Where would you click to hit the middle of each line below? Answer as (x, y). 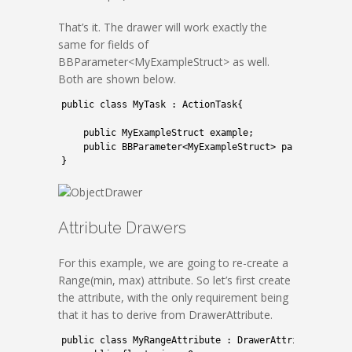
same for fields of (103, 44)
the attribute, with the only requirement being (173, 297)
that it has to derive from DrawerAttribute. (165, 315)
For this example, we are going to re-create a (173, 263)
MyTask (149, 104)
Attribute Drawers (122, 228)
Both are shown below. (117, 79)
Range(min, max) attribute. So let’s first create (174, 280)
